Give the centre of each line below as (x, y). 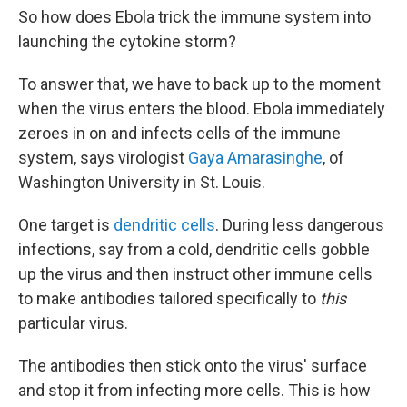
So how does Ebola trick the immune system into (194, 17)
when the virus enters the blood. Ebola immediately (202, 109)
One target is (66, 225)
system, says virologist (103, 158)
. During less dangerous (300, 225)
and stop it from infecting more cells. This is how (194, 391)
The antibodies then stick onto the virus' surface (193, 366)
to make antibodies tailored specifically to (169, 299)
